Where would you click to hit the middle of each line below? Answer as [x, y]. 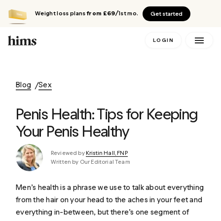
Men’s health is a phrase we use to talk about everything [110, 187]
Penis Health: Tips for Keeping [107, 114]
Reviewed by [68, 153]
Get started [167, 14]
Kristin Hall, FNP [107, 153]
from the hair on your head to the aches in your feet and [109, 200]
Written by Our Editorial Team [91, 162]
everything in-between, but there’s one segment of [103, 212]
